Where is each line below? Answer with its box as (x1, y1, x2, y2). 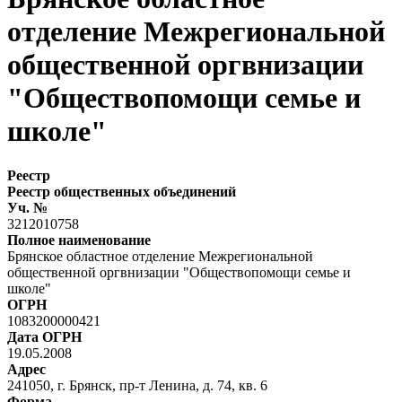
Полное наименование (7, 232, 151, 248)
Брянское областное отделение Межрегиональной (7, 248, 313, 264)
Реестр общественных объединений (7, 183, 236, 199)
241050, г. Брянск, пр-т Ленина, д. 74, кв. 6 (7, 377, 267, 393)
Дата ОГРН (7, 328, 82, 345)
